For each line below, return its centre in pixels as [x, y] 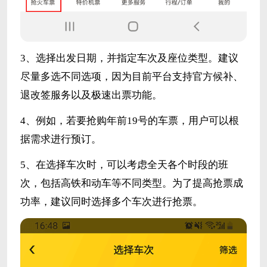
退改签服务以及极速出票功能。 [91, 95]
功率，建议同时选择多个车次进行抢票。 [111, 201]
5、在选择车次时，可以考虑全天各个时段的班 [124, 164]
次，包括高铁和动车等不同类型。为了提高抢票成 [131, 183]
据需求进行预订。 [60, 139]
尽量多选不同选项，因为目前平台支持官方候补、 [131, 76]
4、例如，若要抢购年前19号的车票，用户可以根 [129, 120]
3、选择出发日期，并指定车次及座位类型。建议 [129, 58]
